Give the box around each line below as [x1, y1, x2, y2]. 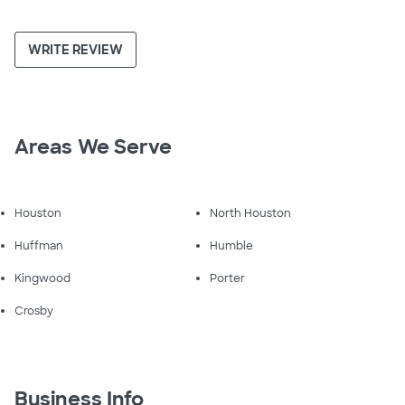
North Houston [210, 206, 291, 221]
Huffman [14, 239, 63, 253]
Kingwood [14, 271, 71, 286]
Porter [210, 271, 245, 286]
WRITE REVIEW [28, 42, 123, 58]
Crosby [14, 304, 53, 318]
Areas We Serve [14, 134, 173, 160]
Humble [210, 239, 253, 253]
